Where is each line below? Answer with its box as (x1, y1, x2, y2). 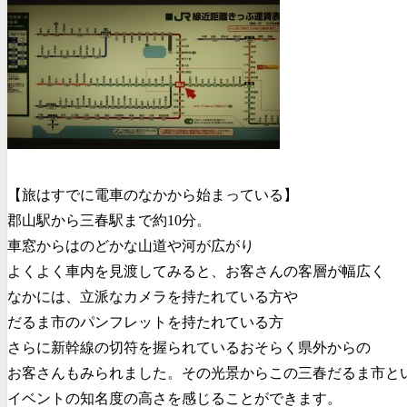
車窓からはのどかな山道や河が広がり (7, 237, 254, 253)
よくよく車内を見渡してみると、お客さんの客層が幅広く (7, 263, 385, 279)
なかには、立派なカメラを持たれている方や (7, 288, 298, 304)
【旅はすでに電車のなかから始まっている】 (7, 186, 298, 203)
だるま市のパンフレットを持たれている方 (7, 313, 283, 330)
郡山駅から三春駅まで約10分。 (7, 212, 211, 228)
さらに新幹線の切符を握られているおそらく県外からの (7, 339, 371, 355)
